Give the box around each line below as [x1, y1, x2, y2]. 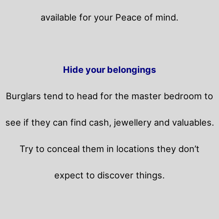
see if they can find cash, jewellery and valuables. [5, 117, 214, 128]
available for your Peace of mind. [41, 12, 178, 23]
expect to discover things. [54, 170, 165, 181]
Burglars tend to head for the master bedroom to [6, 90, 213, 102]
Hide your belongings [63, 64, 156, 75]
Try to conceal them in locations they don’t [20, 143, 199, 154]
